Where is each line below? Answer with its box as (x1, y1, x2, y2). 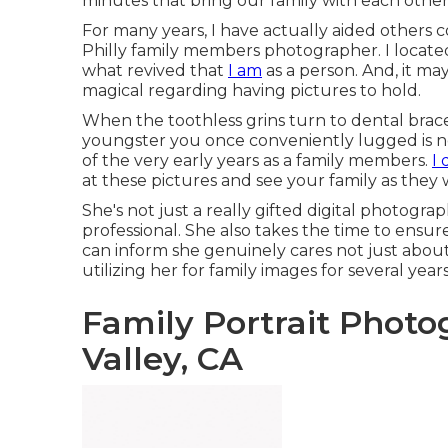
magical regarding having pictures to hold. (82, 81, 421, 100)
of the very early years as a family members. (82, 151, 432, 170)
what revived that (82, 61, 228, 80)
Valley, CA (82, 339, 243, 378)
